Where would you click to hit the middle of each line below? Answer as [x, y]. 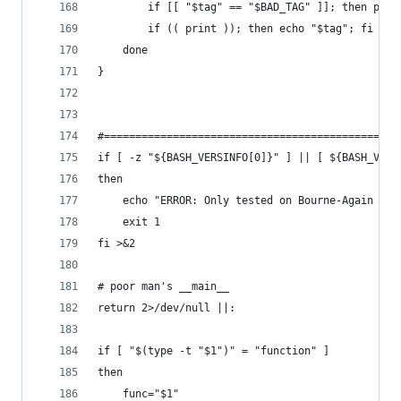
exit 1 [129, 222]
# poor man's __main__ [163, 286]
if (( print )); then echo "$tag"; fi [235, 29]
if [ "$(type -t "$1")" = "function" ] [213, 351]
